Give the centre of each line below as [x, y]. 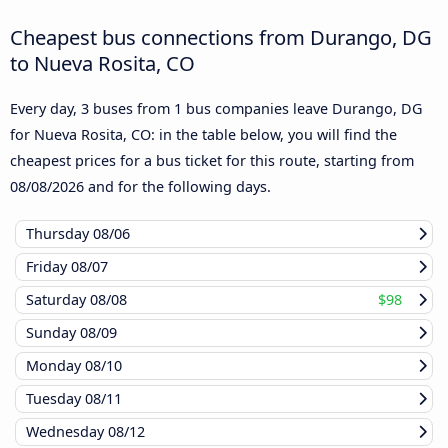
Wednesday [67, 432]
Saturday [58, 300]
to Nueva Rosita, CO [102, 63]
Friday [48, 267]
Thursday [59, 234]
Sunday [53, 333]
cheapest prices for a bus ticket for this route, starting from [212, 161]
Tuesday [55, 399]
